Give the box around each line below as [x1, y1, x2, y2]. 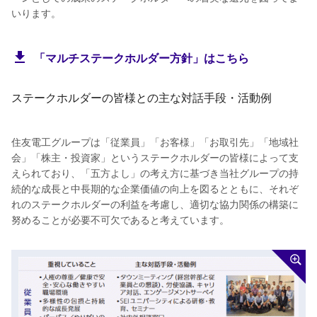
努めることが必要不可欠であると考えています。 [11, 213, 229, 226]
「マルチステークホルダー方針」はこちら [34, 50, 249, 65]
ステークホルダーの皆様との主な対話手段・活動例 [11, 90, 272, 105]
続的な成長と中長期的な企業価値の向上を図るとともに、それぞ [11, 182, 299, 195]
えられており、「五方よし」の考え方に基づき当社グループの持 [11, 166, 299, 180]
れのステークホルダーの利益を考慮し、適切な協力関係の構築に [11, 197, 299, 211]
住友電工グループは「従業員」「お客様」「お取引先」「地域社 [11, 135, 299, 149]
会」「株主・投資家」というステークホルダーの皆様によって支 [11, 151, 299, 164]
